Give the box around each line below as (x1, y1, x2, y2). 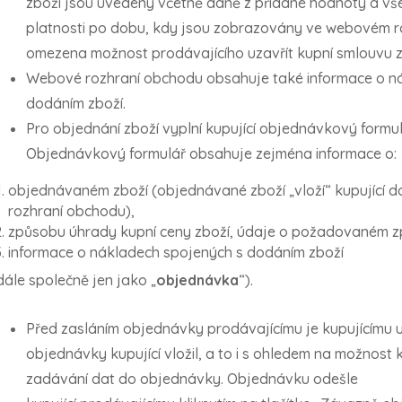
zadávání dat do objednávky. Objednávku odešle (26, 370, 358, 388)
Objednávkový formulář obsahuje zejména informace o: (26, 144, 397, 162)
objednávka (156, 271, 239, 289)
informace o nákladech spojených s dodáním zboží (8, 243, 344, 261)
